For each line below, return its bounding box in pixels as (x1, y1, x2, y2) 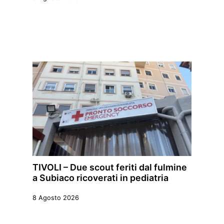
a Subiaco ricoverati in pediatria (32, 172, 168, 183)
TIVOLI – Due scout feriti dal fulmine (32, 162, 187, 173)
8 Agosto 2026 (32, 194, 79, 202)
